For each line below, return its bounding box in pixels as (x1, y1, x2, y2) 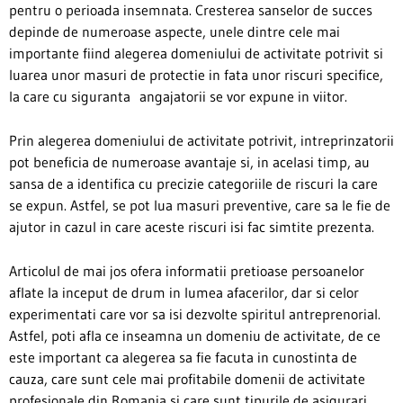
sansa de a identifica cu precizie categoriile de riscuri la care (9, 175, 378, 193)
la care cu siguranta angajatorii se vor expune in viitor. (9, 87, 347, 106)
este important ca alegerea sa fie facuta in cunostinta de (9, 348, 357, 367)
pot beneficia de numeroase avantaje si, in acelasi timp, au (9, 153, 370, 172)
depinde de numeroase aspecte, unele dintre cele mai (9, 22, 340, 41)
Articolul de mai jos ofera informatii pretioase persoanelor (9, 262, 364, 281)
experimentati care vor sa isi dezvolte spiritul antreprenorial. (9, 305, 381, 324)
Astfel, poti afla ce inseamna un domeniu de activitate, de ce (9, 327, 381, 345)
